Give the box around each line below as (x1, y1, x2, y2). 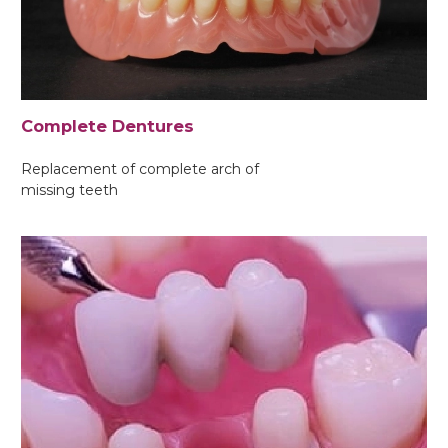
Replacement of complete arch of (21, 159, 259, 178)
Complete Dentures (21, 115, 194, 136)
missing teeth (21, 180, 118, 199)
